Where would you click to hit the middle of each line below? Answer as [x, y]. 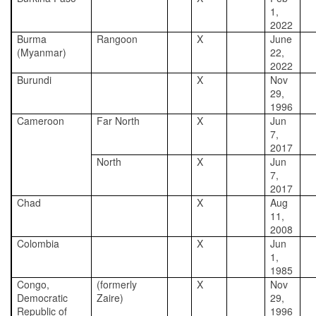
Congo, [33, 284]
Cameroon [41, 121]
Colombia [38, 243]
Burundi [34, 80]
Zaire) [110, 298]
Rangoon [117, 39]
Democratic [42, 298]
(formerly [117, 284]
